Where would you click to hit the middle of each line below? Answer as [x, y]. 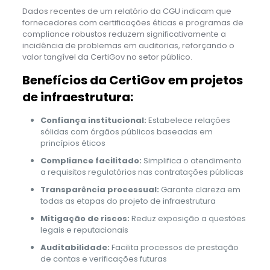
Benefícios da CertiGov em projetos [132, 80]
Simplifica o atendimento [191, 160]
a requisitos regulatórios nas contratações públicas [142, 172]
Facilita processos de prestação [174, 247]
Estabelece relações [188, 120]
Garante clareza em [199, 189]
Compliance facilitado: [91, 160]
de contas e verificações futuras [103, 259]
